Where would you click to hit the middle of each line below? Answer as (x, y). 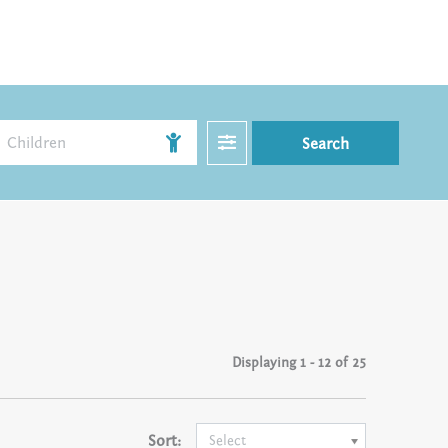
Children (36, 143)
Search (326, 144)
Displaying (263, 363)
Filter (255, 143)
